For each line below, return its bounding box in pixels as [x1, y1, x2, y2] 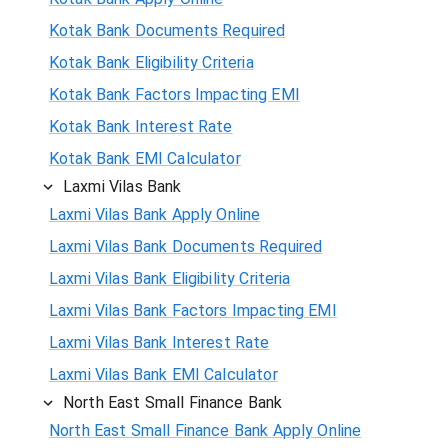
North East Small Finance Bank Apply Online [49, 420, 362, 440]
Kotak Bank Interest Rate [49, 116, 233, 136]
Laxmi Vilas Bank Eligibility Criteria [49, 268, 291, 288]
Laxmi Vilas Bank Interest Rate [49, 332, 270, 352]
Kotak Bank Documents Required [49, 20, 286, 40]
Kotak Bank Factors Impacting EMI [49, 84, 300, 104]
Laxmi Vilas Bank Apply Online [49, 204, 261, 224]
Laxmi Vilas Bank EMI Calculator [49, 364, 278, 384]
